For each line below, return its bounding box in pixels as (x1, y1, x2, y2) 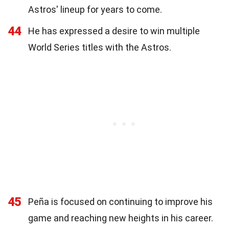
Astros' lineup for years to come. (28, 4, 162, 15)
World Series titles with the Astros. (28, 41, 171, 53)
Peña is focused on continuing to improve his (28, 196, 213, 207)
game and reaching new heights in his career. (28, 212, 213, 223)
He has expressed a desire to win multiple (28, 25, 200, 36)
